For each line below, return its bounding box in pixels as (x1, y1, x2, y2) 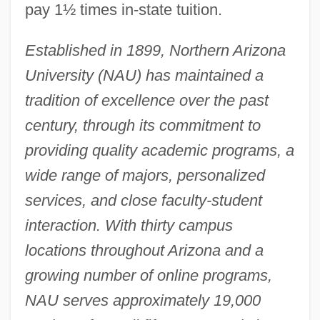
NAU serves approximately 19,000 (24, 291, 261, 309)
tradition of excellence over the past (24, 91, 269, 109)
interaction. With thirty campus (24, 216, 233, 234)
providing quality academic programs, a (24, 141, 294, 159)
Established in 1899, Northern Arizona (24, 41, 286, 59)
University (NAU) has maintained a (24, 66, 264, 84)
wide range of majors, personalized (24, 166, 265, 184)
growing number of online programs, (24, 266, 272, 284)
